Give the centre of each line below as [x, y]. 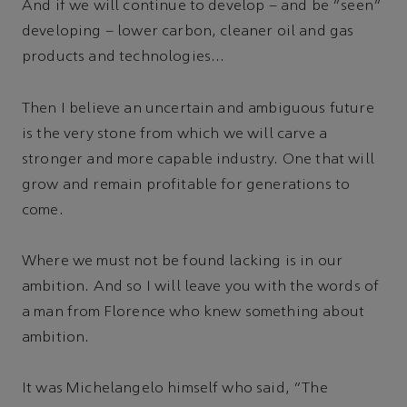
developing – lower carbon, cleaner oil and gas [188, 32]
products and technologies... [124, 58]
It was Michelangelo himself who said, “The [175, 389]
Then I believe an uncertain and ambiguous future [198, 109]
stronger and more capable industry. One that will [198, 159]
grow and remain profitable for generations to [186, 185]
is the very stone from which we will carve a [175, 134]
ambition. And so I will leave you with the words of [201, 287]
